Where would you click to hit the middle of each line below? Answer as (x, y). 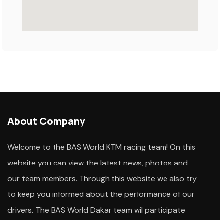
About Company (46, 121)
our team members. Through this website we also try (102, 179)
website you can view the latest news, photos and (97, 163)
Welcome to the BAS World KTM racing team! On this (101, 147)
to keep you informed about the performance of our (101, 194)
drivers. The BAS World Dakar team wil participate (96, 210)
